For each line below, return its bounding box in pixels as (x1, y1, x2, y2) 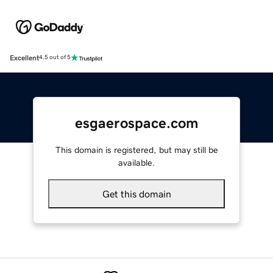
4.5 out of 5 (39, 54, 71, 61)
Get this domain (102, 188, 171, 199)
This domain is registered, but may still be (55, 145, 218, 154)
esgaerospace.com (74, 115, 199, 130)
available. (118, 158, 155, 167)
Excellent (10, 54, 39, 62)
